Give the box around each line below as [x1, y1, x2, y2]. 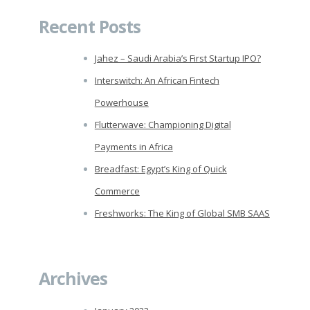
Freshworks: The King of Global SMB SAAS [94, 207, 270, 220]
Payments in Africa [94, 140, 173, 154]
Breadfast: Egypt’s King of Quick [94, 163, 227, 176]
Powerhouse [94, 96, 149, 109]
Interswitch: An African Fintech [94, 74, 219, 87]
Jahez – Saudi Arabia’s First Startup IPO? [94, 52, 261, 65]
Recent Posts [38, 14, 140, 38]
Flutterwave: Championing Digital [94, 118, 231, 131]
